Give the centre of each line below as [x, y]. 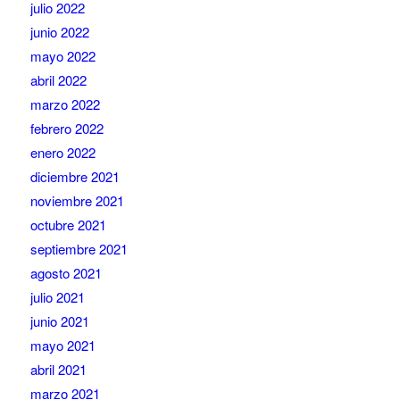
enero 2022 [62, 153]
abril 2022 [58, 80]
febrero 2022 [67, 129]
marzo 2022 [65, 104]
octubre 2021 [68, 225]
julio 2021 [57, 297]
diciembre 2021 [75, 177]
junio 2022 [59, 32]
